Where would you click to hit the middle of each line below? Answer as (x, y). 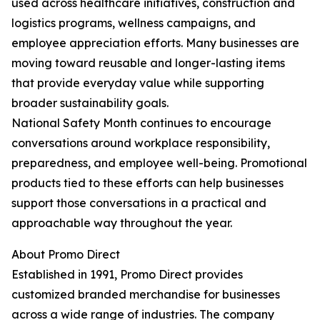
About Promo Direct (66, 255)
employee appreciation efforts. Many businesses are (155, 43)
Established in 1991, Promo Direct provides (127, 275)
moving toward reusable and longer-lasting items (148, 63)
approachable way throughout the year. (122, 223)
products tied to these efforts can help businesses (147, 183)
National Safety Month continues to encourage (141, 123)
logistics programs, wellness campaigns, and (134, 23)
